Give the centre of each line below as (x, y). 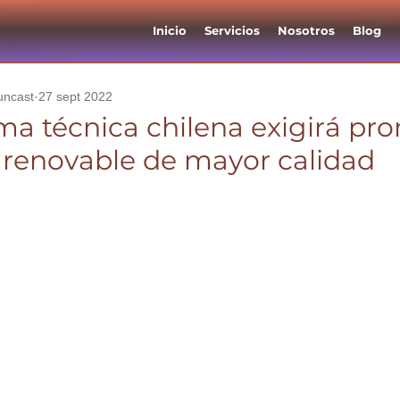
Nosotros (306, 30)
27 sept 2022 (75, 96)
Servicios (232, 30)
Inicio (170, 30)
